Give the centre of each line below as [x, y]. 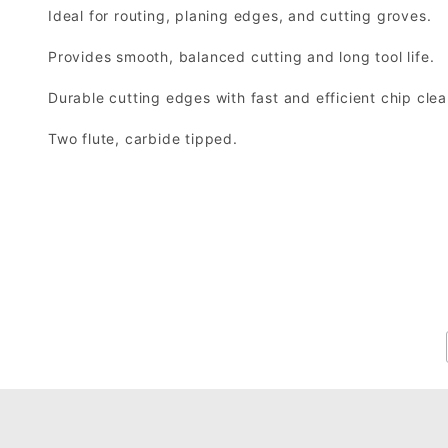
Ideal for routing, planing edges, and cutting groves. [240, 16]
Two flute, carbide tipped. [143, 139]
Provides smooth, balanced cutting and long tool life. [241, 57]
